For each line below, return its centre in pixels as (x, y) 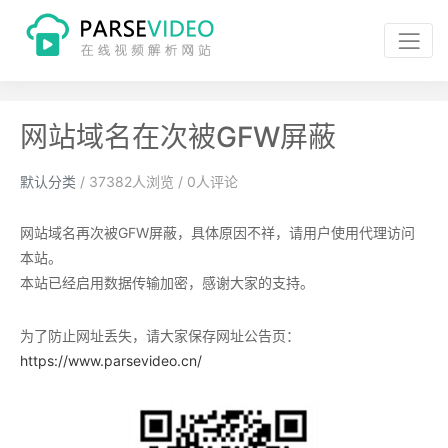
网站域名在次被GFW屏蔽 (178, 136)
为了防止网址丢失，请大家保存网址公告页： (160, 335)
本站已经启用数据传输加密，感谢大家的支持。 (167, 282)
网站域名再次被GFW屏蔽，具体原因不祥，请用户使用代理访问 (217, 232)
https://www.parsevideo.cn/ (111, 360)
